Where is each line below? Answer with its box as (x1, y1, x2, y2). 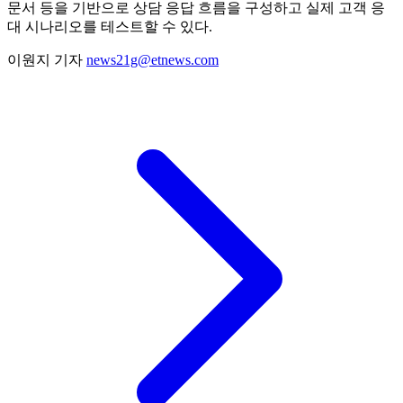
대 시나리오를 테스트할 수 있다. (7, 18, 212, 34)
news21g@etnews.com (86, 51, 219, 67)
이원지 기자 (7, 51, 86, 67)
